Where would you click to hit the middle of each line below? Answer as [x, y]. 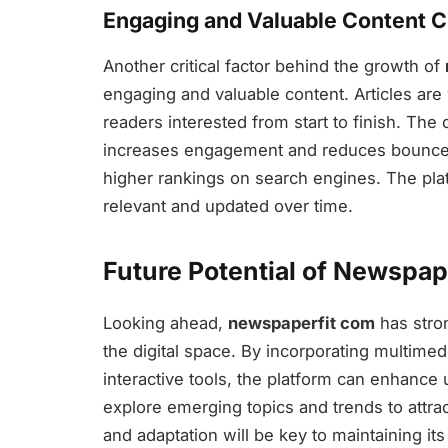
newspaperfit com [301, 323]
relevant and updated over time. [228, 205]
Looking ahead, [165, 323]
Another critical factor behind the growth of [274, 65]
